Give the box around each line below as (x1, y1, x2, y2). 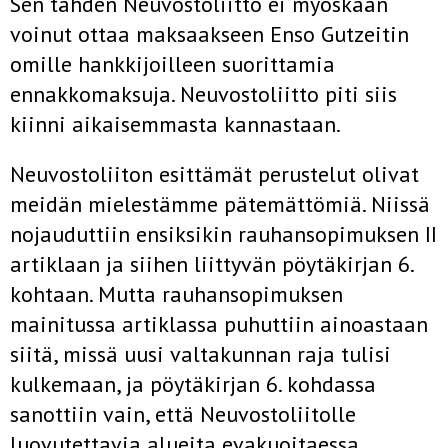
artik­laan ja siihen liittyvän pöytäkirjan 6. (10, 250, 413, 278)
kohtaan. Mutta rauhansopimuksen (10, 280, 343, 308)
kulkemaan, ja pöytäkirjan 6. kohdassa (10, 370, 376, 398)
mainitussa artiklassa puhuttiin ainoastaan (10, 310, 428, 338)
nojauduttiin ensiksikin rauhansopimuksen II (10, 220, 437, 248)
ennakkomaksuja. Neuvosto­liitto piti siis (10, 80, 397, 108)
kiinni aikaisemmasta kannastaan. (10, 110, 341, 138)
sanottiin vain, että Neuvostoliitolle (10, 400, 356, 428)
